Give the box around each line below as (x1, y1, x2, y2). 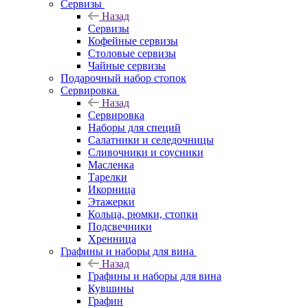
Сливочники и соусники (88, 146, 203, 158)
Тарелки (88, 170, 127, 183)
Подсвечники (88, 220, 152, 232)
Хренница (88, 232, 136, 245)
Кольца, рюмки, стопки (88, 208, 198, 220)
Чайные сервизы (88, 59, 166, 71)
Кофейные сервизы (88, 34, 178, 47)
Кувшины (88, 282, 134, 294)
